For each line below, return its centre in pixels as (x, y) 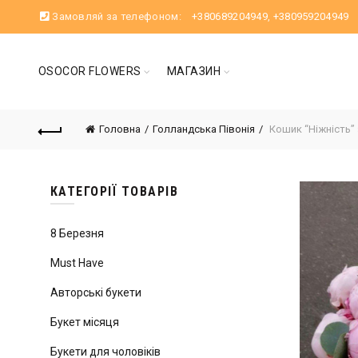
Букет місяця (84, 322)
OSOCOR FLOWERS (89, 71)
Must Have (77, 263)
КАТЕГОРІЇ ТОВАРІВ (114, 191)
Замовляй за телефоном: (117, 16)
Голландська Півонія (203, 129)
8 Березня (77, 233)
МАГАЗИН (194, 71)
